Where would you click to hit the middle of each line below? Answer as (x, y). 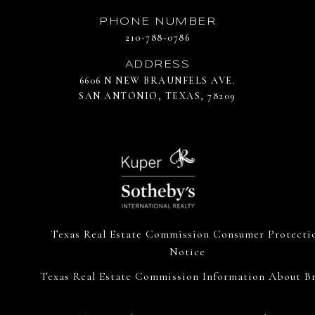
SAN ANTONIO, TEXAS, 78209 (157, 96)
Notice (187, 252)
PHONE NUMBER (157, 22)
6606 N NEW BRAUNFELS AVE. (157, 81)
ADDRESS (157, 65)
